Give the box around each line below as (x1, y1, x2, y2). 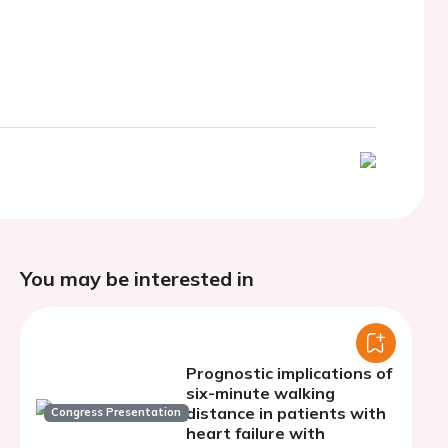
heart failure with (186, 423, 325, 443)
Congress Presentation (51, 405, 182, 420)
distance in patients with (186, 403, 386, 423)
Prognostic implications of (186, 363, 392, 383)
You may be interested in (20, 266, 254, 291)
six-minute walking (186, 383, 335, 403)
